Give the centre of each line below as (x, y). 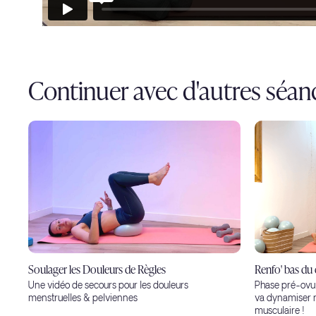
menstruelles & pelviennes (83, 299)
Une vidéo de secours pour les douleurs (108, 286)
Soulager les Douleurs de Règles (97, 269)
